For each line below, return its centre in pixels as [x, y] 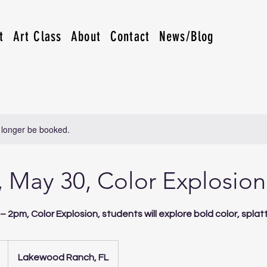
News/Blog [186, 37]
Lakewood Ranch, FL [63, 257]
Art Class [37, 37]
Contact [130, 37]
